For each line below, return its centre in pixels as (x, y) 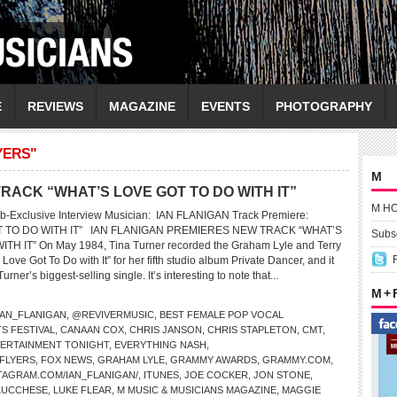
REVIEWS (55, 106)
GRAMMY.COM (296, 360)
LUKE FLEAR (82, 390)
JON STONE (282, 375)
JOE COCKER (216, 375)
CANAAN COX (92, 330)
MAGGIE (301, 390)
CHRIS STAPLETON (252, 330)
